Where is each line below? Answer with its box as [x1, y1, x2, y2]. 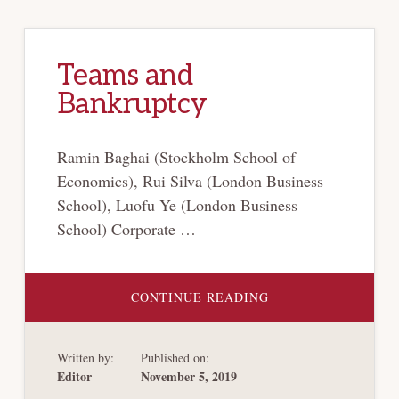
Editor [56, 366, 92, 386]
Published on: [140, 348, 209, 366]
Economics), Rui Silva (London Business [56, 169, 323, 191]
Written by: [56, 348, 114, 366]
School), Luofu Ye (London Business [56, 193, 297, 216]
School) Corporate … [56, 217, 196, 240]
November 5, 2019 [140, 366, 237, 386]
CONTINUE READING [130, 288, 269, 305]
